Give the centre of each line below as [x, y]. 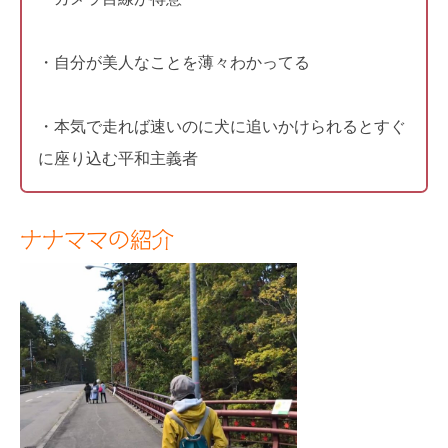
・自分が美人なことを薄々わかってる [174, 62]
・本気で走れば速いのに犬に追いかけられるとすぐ [222, 126]
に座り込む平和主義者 [118, 158]
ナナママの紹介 [97, 239]
